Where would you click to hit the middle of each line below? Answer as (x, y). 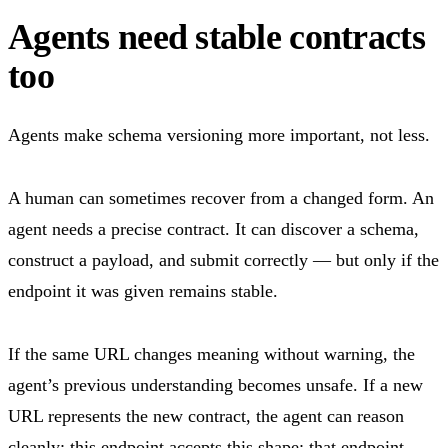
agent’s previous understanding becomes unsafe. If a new (215, 384)
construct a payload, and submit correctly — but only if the (223, 259)
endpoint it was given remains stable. (143, 290)
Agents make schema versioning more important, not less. (219, 134)
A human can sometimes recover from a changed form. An (221, 197)
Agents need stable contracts (216, 36)
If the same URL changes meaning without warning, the (211, 353)
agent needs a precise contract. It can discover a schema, (213, 228)
